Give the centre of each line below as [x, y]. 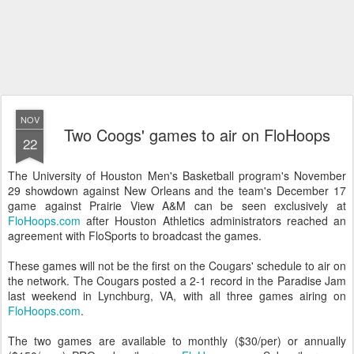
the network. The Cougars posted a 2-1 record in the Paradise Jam [177, 281]
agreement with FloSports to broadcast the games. [135, 235]
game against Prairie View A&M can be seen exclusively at [177, 205]
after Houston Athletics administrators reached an [213, 220]
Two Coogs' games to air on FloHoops [197, 135]
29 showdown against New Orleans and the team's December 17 [177, 190]
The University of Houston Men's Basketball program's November [177, 175]
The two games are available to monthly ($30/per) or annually [177, 341]
